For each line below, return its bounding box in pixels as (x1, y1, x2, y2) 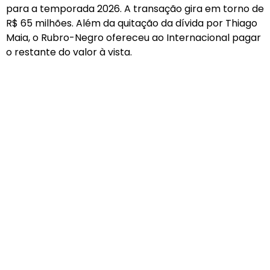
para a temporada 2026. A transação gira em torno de (6, 2, 264, 16)
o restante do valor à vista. (6, 45, 132, 60)
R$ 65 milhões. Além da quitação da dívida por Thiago (6, 16, 257, 31)
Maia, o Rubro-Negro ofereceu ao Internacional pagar (6, 31, 261, 45)
